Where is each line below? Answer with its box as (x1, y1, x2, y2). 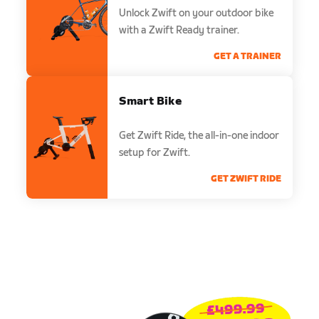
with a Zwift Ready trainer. (119, 23, 240, 36)
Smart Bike (119, 94, 182, 108)
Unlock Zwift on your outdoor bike (119, 6, 274, 19)
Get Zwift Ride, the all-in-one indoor (119, 129, 280, 142)
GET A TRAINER (213, 51, 281, 62)
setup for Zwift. (119, 146, 191, 159)
